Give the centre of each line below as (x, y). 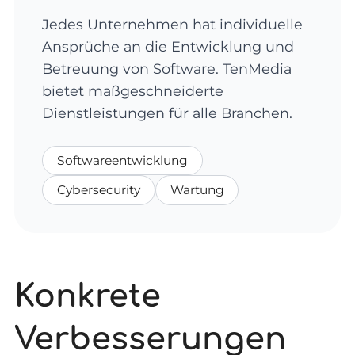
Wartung (197, 189)
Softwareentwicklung (122, 160)
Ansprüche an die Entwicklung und (168, 47)
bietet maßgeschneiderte (133, 91)
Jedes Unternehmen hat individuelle (173, 25)
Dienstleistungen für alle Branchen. (168, 113)
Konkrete (87, 297)
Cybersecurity (99, 189)
